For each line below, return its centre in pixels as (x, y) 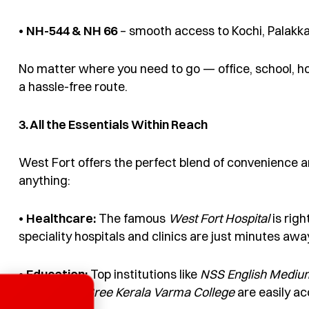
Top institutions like (144, 275)
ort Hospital (238, 218)
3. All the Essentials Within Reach (113, 124)
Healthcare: (61, 218)
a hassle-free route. (73, 86)
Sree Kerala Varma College (160, 292)
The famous (132, 218)
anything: (44, 180)
